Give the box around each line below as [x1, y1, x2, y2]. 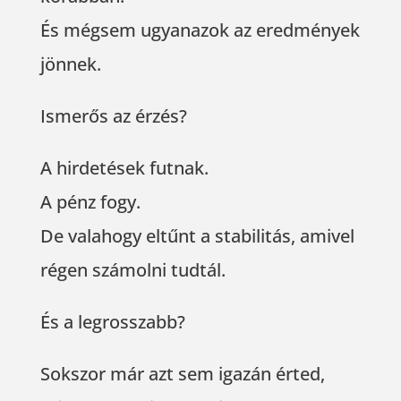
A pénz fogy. [39, 190, 141, 215]
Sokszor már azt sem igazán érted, [39, 362, 325, 387]
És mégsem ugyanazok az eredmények [39, 18, 360, 43]
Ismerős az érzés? [39, 104, 187, 129]
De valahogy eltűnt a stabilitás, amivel [39, 224, 354, 249]
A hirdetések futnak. [39, 156, 209, 181]
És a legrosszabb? [39, 310, 185, 335]
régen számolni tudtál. [39, 258, 226, 283]
